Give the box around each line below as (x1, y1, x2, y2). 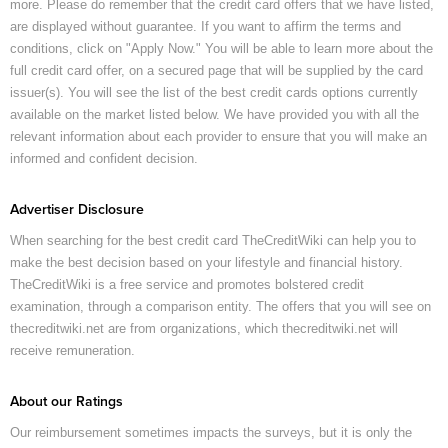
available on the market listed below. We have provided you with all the (10, 107, 419, 123)
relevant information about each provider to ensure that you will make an (10, 129, 427, 145)
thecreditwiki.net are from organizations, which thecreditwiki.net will (10, 321, 398, 337)
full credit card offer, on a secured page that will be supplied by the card (10, 63, 423, 79)
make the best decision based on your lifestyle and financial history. (10, 255, 403, 271)
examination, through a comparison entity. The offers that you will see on (10, 299, 431, 315)
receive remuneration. (10, 343, 135, 359)
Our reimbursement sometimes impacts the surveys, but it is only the (10, 425, 412, 441)
